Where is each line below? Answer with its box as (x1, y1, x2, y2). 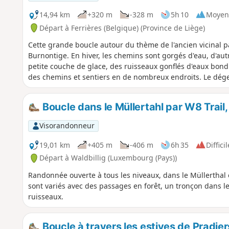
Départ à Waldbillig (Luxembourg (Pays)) (39, 153, 177, 163)
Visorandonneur (39, 121, 95, 131)
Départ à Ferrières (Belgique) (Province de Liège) (39, 22, 205, 33)
